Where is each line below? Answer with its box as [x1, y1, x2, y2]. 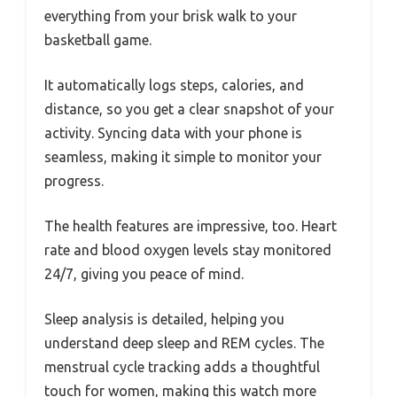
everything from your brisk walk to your [44, 8, 297, 24]
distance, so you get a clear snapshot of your [44, 101, 334, 117]
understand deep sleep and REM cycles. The [44, 335, 324, 351]
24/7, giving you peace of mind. [44, 266, 244, 282]
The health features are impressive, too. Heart [44, 218, 337, 234]
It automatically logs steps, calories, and [44, 77, 304, 93]
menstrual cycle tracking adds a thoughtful [44, 359, 320, 375]
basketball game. [44, 32, 152, 48]
